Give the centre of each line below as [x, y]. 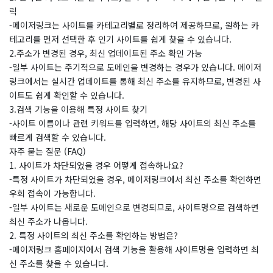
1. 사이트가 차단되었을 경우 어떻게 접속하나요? [96, 165]
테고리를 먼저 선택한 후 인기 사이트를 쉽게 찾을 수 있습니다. [120, 39]
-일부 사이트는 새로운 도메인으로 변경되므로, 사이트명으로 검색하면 [134, 207]
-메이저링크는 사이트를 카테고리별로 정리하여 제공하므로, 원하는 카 [134, 25]
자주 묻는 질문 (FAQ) [48, 151]
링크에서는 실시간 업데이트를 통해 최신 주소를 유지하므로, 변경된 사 [135, 81]
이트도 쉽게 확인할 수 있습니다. [67, 95]
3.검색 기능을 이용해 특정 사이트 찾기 [78, 109]
